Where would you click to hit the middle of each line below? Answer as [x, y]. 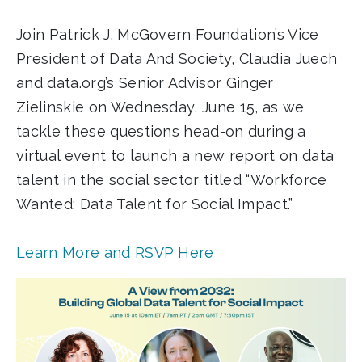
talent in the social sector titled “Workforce [172, 180]
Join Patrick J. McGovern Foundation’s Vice [168, 35]
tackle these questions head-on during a [161, 132]
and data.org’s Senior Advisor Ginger [145, 83]
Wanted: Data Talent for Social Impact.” [155, 204]
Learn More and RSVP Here [115, 253]
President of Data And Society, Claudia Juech [177, 59]
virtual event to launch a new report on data [175, 156]
